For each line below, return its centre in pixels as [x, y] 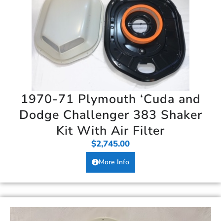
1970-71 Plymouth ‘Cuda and [110, 99]
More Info [114, 162]
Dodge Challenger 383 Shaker [110, 115]
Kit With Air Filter [110, 130]
